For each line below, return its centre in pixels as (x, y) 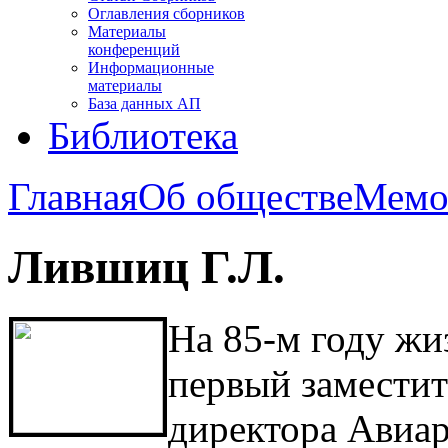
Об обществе (245, 196)
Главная (73, 196)
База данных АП (144, 103)
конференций (134, 49)
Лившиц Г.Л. (146, 267)
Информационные (151, 67)
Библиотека (143, 135)
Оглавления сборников (166, 13)
